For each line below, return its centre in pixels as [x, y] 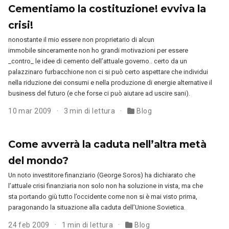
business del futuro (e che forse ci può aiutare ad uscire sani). [99, 94]
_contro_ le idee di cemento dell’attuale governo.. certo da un [98, 61]
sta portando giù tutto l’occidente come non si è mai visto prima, [103, 197]
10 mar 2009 [31, 111]
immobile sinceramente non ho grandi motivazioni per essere [98, 51]
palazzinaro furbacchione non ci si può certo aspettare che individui [108, 72]
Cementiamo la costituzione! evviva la [107, 9]
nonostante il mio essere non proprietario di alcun [82, 40]
